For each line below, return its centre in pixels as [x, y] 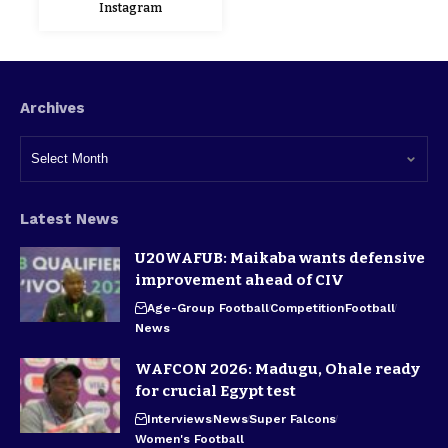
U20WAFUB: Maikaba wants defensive [280, 258]
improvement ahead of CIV [239, 280]
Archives [52, 108]
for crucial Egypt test [215, 391]
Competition [307, 308]
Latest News [69, 219]
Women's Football [189, 439]
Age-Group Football [208, 308]
